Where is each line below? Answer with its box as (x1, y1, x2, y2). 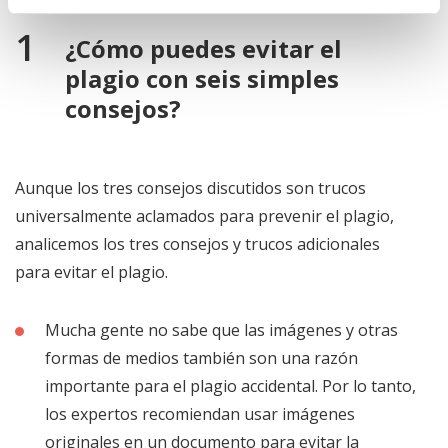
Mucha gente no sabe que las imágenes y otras (45, 318, 398, 341)
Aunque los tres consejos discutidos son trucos (15, 176, 366, 199)
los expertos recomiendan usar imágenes (45, 402, 355, 425)
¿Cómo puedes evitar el (65, 31, 342, 65)
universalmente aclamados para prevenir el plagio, (15, 204, 394, 227)
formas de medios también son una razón (45, 346, 358, 369)
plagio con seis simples (65, 61, 339, 95)
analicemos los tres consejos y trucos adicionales (15, 232, 380, 255)
